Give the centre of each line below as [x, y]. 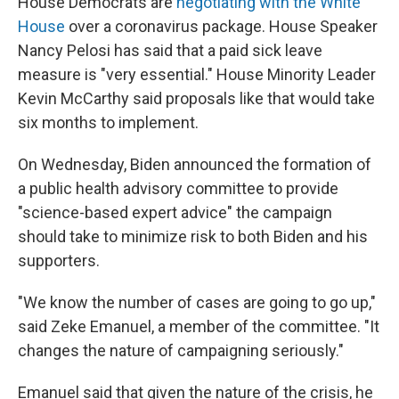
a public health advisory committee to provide [178, 189]
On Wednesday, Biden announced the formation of [195, 165]
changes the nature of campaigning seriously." [181, 351]
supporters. [59, 261]
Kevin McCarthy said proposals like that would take [196, 99]
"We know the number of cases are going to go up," [197, 303]
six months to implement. [108, 123]
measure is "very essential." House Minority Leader [197, 75]
